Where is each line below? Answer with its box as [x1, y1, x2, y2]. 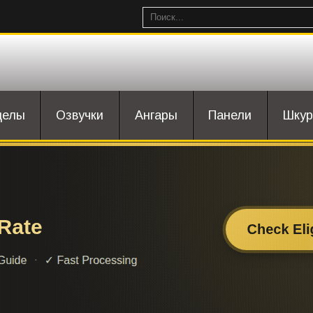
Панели [208, 108, 252, 122]
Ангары [134, 108, 177, 122]
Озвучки [56, 108, 104, 122]
